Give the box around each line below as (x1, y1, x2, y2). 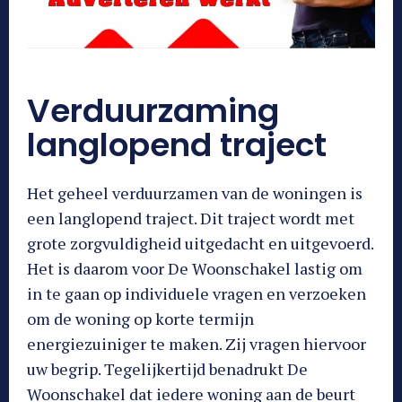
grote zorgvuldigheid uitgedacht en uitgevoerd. (27, 232, 373, 254)
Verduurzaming (27, 87, 279, 134)
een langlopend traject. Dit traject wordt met (27, 206, 354, 229)
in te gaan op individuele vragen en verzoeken (27, 282, 366, 304)
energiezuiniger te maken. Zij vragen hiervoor (27, 332, 366, 354)
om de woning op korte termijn (27, 307, 254, 329)
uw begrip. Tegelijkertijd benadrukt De (27, 357, 308, 380)
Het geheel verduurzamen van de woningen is (27, 181, 363, 204)
